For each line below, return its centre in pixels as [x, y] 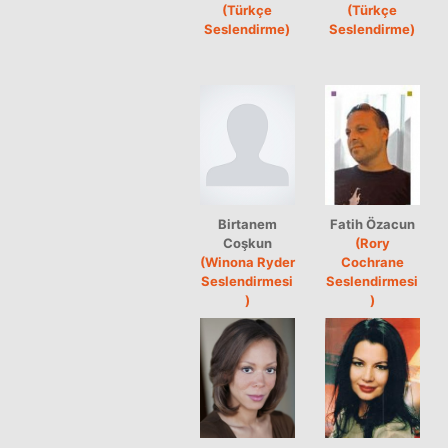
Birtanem [247, 223]
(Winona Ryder [247, 261]
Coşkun [247, 242]
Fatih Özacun [372, 223]
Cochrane [372, 261]
